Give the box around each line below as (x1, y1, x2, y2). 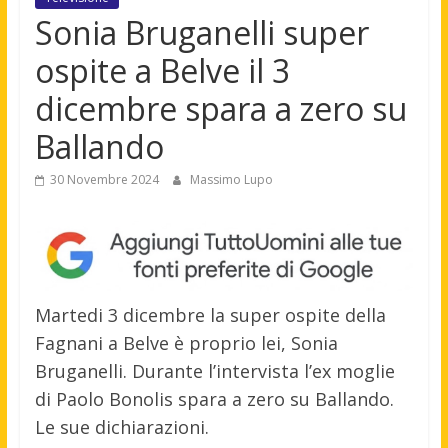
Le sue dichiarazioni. (34, 415, 209, 440)
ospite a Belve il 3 (34, 49, 290, 93)
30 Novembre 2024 (49, 171, 159, 189)
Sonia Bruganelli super (34, 11, 369, 55)
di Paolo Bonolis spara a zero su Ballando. (34, 387, 394, 412)
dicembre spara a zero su (34, 87, 407, 131)
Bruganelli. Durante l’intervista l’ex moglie (34, 359, 395, 384)
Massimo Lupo (189, 171, 273, 189)
